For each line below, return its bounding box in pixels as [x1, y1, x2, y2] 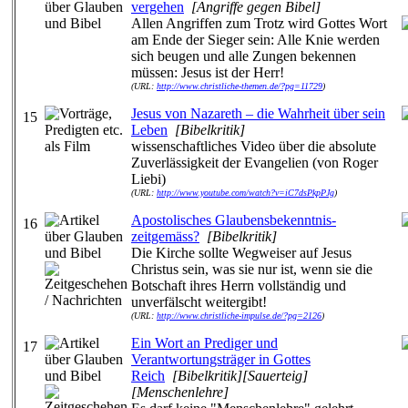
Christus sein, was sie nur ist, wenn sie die [131, 261, 372, 277]
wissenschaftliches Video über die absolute [131, 138, 376, 154]
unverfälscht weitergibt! [131, 294, 267, 310]
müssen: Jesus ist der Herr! [131, 65, 284, 80]
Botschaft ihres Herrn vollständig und [131, 278, 346, 293]
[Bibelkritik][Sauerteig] [172, 368, 308, 383]
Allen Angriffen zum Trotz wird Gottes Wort [131, 15, 387, 31]
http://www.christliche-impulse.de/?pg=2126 [157, 311, 321, 321]
